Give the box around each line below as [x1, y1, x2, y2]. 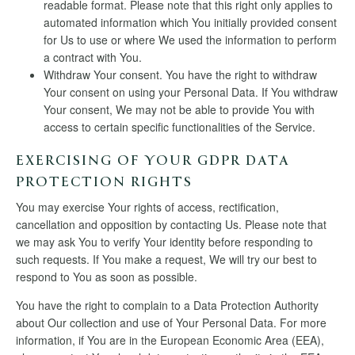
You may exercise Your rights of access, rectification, [16, 199, 279, 215]
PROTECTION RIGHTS [16, 175, 193, 192]
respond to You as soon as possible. [16, 269, 197, 284]
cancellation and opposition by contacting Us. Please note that [16, 216, 326, 232]
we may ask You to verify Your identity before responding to [16, 234, 313, 250]
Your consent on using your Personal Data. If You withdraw [44, 84, 338, 100]
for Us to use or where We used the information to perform [44, 32, 337, 48]
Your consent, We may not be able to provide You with [44, 101, 315, 117]
